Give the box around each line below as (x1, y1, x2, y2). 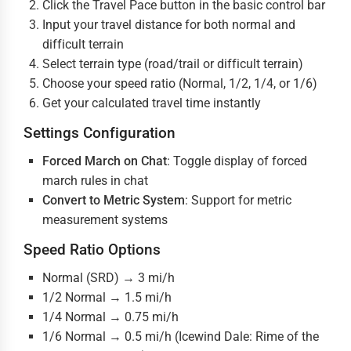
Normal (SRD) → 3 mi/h (42, 270, 175, 285)
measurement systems (42, 212, 168, 227)
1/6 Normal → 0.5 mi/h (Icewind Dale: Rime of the (42, 329, 319, 344)
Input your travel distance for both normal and (42, 17, 295, 32)
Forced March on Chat (42, 154, 167, 168)
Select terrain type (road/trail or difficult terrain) (42, 56, 303, 71)
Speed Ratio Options (24, 241, 161, 259)
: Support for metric (185, 193, 291, 208)
